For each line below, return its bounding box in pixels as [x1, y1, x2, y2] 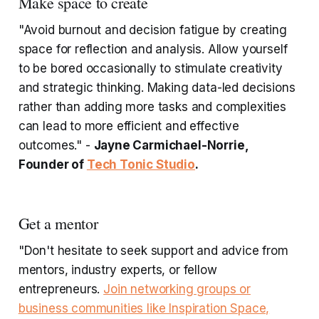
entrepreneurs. [18, 282, 104, 297]
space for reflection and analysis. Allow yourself [18, 42, 288, 57]
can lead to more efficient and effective [18, 119, 239, 134]
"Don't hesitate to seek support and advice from [18, 244, 288, 258]
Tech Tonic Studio [86, 157, 195, 172]
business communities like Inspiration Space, [18, 301, 270, 316]
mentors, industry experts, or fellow [18, 263, 217, 278]
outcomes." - [18, 138, 94, 153]
